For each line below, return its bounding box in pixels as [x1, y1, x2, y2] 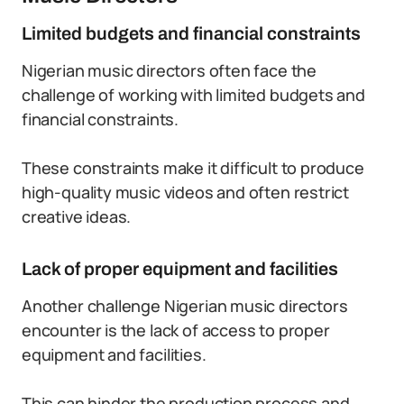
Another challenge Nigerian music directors [22, 295, 348, 317]
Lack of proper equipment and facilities [22, 259, 338, 279]
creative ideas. [22, 206, 132, 227]
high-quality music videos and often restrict [22, 181, 350, 203]
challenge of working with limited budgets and [22, 84, 365, 106]
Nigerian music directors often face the [22, 60, 317, 81]
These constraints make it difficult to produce [22, 157, 364, 179]
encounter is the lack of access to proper [22, 319, 330, 341]
